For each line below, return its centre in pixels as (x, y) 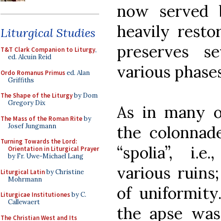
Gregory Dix (27, 103)
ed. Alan (77, 73)
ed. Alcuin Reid (30, 57)
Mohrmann (25, 179)
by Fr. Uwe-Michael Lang (46, 156)
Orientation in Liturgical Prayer (54, 149)
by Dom (85, 95)
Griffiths (21, 80)
